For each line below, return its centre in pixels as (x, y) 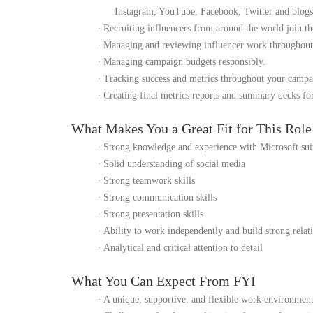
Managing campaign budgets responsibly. (184, 62)
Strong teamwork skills (149, 181)
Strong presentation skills (153, 214)
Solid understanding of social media (174, 164)
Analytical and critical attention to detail (183, 248)
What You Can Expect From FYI (163, 281)
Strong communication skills (160, 197)
